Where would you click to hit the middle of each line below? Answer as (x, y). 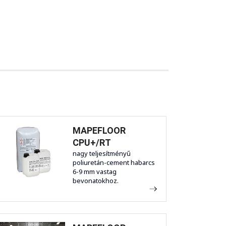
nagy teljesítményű (102, 154)
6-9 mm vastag (95, 172)
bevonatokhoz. (96, 181)
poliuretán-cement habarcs (114, 163)
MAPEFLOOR (99, 131)
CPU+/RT (92, 143)
